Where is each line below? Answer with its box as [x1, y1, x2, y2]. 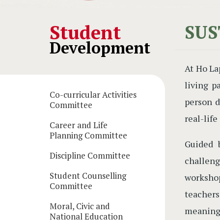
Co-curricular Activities [49, 89, 137, 100]
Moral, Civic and [49, 200, 110, 212]
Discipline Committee [49, 150, 130, 161]
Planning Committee [49, 130, 127, 141]
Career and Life [49, 119, 108, 131]
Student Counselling [49, 170, 126, 181]
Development [49, 37, 150, 58]
